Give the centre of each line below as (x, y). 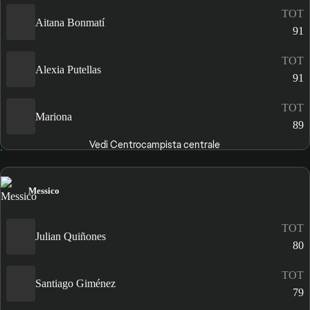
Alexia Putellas (68, 69)
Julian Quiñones (71, 237)
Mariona (54, 116)
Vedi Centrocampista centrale (155, 145)
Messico (44, 190)
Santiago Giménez (75, 284)
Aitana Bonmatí (70, 22)
